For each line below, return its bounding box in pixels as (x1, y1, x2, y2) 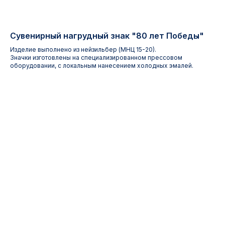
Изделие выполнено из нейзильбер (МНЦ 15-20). (10, 46, 156, 53)
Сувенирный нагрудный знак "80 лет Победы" (10, 31, 204, 41)
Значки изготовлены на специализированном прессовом (10, 54, 182, 61)
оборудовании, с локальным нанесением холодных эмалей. (10, 62, 193, 69)
